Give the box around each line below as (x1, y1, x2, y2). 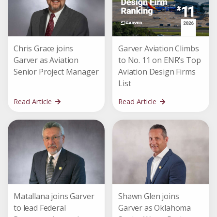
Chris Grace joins (14, 43, 74, 54)
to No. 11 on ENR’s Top (118, 55, 201, 66)
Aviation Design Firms (118, 66, 196, 77)
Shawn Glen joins (118, 191, 179, 202)
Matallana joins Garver (14, 191, 94, 202)
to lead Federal (14, 202, 66, 214)
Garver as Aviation (14, 55, 79, 66)
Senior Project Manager (14, 66, 99, 77)
